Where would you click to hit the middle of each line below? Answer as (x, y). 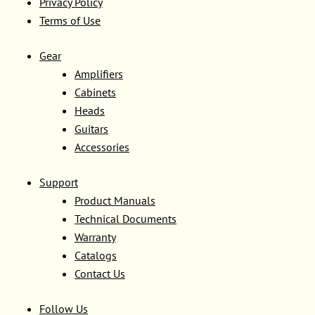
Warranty (95, 237)
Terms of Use (70, 20)
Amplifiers (99, 73)
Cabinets (95, 92)
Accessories (102, 147)
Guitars (91, 128)
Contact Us (100, 273)
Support (59, 182)
